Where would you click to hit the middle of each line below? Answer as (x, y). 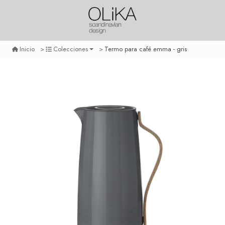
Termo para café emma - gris (146, 49)
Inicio (27, 49)
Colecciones (71, 49)
